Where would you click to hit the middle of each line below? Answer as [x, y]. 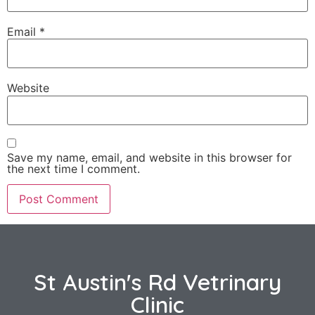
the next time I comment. [73, 169]
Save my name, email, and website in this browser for [149, 158]
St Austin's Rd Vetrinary [157, 282]
